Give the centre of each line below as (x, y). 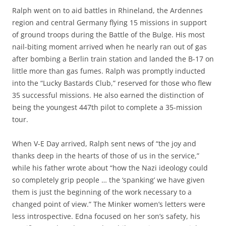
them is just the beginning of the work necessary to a (102, 192)
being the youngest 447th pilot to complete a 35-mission (107, 107)
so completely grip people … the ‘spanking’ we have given (108, 180)
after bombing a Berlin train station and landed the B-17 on (113, 59)
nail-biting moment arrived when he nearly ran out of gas (109, 46)
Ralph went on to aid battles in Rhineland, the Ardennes (107, 10)
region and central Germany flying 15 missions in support (109, 22)
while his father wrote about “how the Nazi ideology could (110, 167)
